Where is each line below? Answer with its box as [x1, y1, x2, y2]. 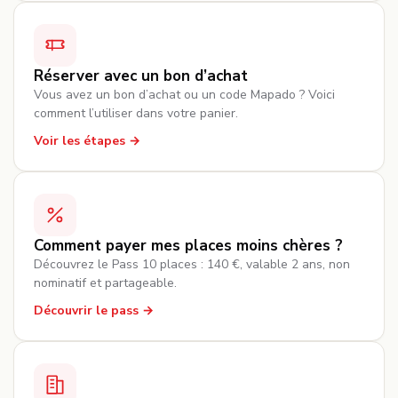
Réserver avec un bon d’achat [34, 66, 248, 86]
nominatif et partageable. [34, 275, 177, 291]
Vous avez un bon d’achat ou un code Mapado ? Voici [34, 86, 335, 103]
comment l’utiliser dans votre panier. [34, 105, 238, 122]
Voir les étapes [34, 132, 125, 149]
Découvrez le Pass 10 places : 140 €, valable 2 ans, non [34, 256, 350, 273]
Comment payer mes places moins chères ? [34, 235, 343, 256]
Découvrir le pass [34, 302, 139, 319]
